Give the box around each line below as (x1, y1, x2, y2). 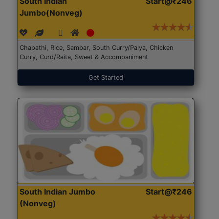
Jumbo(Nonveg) (20, 8, 83, 18)
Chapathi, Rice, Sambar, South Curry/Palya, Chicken (20, 44, 174, 52)
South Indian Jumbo (20, 186, 96, 197)
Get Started (88, 74, 123, 82)
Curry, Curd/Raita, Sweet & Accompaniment (20, 53, 149, 61)
